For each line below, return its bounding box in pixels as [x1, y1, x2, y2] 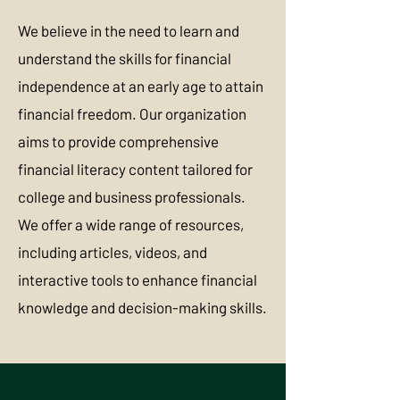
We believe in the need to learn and [18, 21, 239, 39]
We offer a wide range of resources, [18, 215, 244, 233]
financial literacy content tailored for [18, 160, 253, 178]
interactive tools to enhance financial [18, 271, 257, 288]
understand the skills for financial [18, 49, 231, 67]
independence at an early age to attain [18, 77, 263, 95]
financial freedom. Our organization [18, 104, 246, 122]
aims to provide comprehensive [18, 132, 219, 150]
